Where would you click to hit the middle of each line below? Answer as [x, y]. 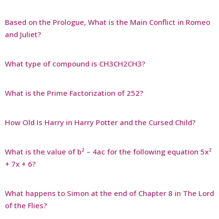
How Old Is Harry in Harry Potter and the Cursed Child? [100, 122]
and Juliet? [23, 34]
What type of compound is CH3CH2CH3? [75, 63]
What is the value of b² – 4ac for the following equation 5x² [108, 151]
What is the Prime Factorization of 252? [74, 93]
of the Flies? [26, 205]
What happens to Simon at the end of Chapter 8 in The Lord [109, 193]
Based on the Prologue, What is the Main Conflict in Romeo [108, 22]
